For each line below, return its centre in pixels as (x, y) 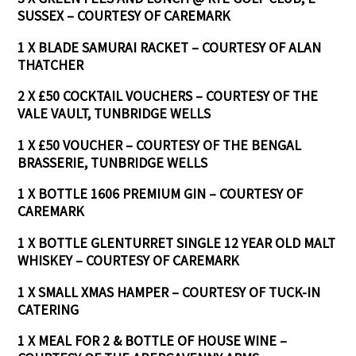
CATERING (48, 310)
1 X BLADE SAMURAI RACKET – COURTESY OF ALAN (170, 47)
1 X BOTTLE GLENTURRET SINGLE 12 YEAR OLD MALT (177, 243)
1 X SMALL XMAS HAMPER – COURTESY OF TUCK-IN (169, 292)
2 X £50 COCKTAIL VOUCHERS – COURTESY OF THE (168, 97)
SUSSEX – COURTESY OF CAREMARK (124, 15)
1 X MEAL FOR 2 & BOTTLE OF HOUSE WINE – (153, 341)
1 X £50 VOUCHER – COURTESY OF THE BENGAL (160, 145)
